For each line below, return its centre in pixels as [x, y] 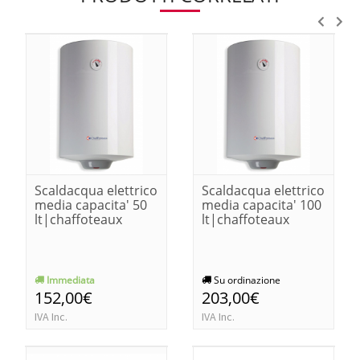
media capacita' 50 [91, 205]
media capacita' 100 [262, 205]
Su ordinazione [246, 280]
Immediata [70, 280]
